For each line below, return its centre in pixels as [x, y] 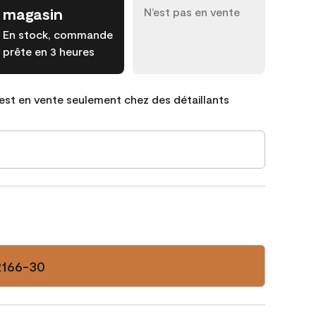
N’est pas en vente [192, 12]
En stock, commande [58, 34]
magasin [33, 13]
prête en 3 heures [49, 51]
